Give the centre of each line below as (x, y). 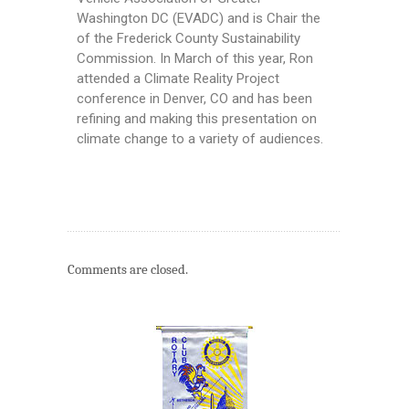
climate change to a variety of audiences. (200, 138)
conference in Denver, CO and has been (194, 98)
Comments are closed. (128, 269)
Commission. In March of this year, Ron (195, 58)
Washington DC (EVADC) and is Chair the (199, 18)
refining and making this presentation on (197, 118)
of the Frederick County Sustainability (189, 38)
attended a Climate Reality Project (178, 78)
